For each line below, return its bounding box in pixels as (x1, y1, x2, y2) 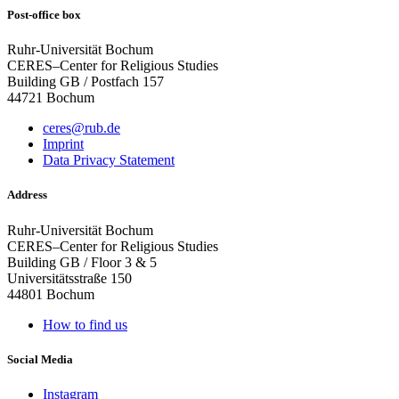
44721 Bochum (7, 90, 94, 106)
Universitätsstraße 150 (7, 270, 132, 286)
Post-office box (7, 8, 81, 22)
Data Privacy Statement (43, 152, 175, 168)
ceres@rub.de (43, 120, 120, 136)
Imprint (43, 136, 84, 152)
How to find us (43, 316, 127, 332)
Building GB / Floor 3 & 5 (7, 254, 157, 270)
